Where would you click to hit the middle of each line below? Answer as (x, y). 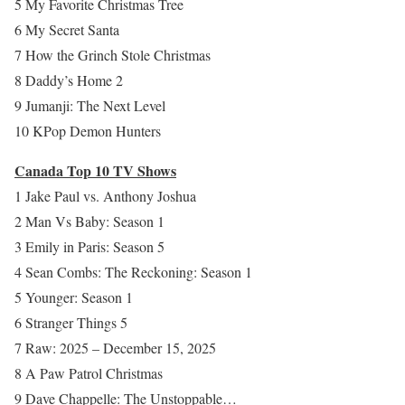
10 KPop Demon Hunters (88, 131)
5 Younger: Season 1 (74, 297)
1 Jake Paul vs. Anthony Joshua (105, 196)
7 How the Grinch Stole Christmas (113, 55)
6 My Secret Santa (67, 30)
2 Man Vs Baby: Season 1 (89, 221)
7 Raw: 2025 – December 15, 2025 (115, 348)
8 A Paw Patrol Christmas (89, 373)
